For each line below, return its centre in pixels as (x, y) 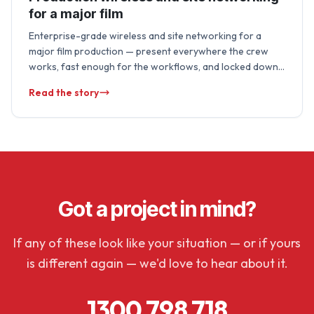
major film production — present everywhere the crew (149, 51)
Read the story (64, 93)
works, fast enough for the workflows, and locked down (153, 67)
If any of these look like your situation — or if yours (157, 243)
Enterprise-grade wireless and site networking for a (145, 36)
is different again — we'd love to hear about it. (157, 263)
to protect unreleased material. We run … (119, 82)
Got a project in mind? (157, 209)
